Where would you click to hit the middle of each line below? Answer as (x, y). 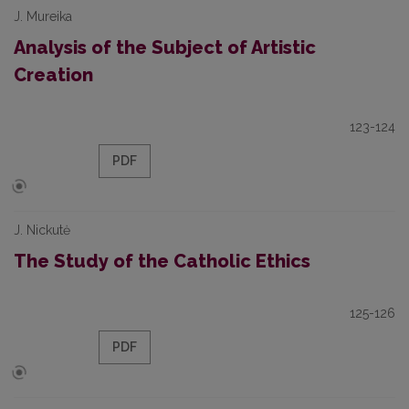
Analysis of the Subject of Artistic (165, 47)
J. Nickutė (42, 230)
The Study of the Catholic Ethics (162, 261)
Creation (53, 75)
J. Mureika (43, 16)
